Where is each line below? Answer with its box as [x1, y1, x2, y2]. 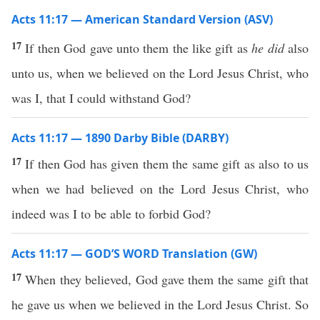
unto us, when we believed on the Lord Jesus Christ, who [11, 64, 309, 81]
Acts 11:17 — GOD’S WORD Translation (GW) [11, 246, 257, 261]
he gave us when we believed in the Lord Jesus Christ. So [11, 296, 309, 313]
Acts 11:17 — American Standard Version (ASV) [11, 11, 273, 27]
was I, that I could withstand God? [11, 89, 191, 106]
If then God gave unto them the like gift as [25, 39, 252, 56]
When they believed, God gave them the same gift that [25, 271, 309, 288]
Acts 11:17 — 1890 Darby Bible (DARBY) [11, 130, 229, 146]
